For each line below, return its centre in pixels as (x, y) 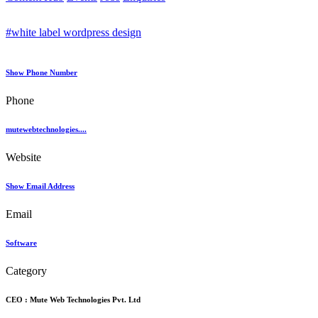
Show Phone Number (42, 73)
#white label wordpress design (73, 33)
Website (23, 158)
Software (21, 243)
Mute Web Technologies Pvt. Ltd (85, 300)
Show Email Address (40, 186)
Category (26, 271)
